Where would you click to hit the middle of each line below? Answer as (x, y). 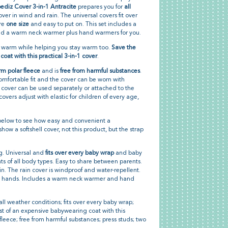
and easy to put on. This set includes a (82, 25)
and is (50, 72)
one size (17, 25)
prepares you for (100, 7)
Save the (123, 48)
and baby (128, 153)
